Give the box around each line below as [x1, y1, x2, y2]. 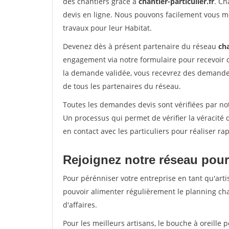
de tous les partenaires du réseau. [63, 81, 181, 91]
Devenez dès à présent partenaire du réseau [63, 41, 218, 51]
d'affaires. [63, 200, 97, 210]
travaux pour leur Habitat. [63, 23, 152, 33]
